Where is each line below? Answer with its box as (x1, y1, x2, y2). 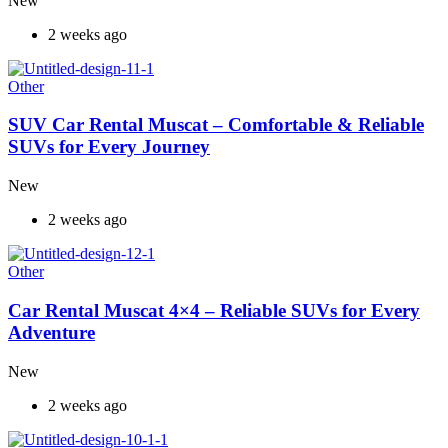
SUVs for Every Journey (8, 136, 210, 158)
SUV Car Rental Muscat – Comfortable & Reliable (8, 114, 424, 136)
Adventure (8, 321, 95, 343)
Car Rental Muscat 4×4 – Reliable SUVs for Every (8, 299, 420, 321)
